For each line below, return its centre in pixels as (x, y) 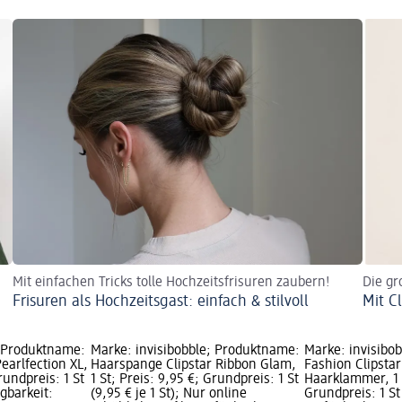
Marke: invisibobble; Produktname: (195, 351)
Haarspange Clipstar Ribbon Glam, (193, 366)
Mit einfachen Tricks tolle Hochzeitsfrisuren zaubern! (171, 283)
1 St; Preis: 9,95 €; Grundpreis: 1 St (194, 380)
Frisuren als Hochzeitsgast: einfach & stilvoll (161, 302)
